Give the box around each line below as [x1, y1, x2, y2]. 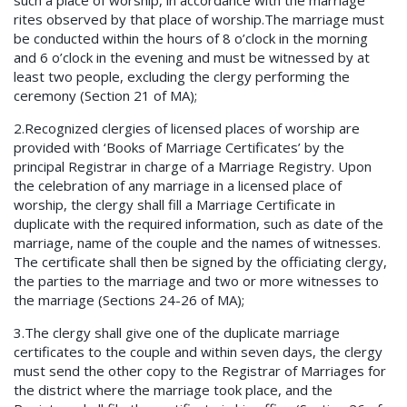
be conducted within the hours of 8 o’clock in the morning [14, 29, 368, 48]
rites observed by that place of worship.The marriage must [14, 10, 384, 29]
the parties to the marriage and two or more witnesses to [14, 272, 379, 291]
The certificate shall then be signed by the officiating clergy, [14, 253, 387, 272]
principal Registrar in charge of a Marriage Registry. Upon [14, 157, 372, 176]
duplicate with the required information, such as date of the [14, 214, 383, 233]
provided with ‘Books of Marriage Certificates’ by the [14, 138, 344, 157]
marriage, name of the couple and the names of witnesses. [14, 233, 381, 253]
